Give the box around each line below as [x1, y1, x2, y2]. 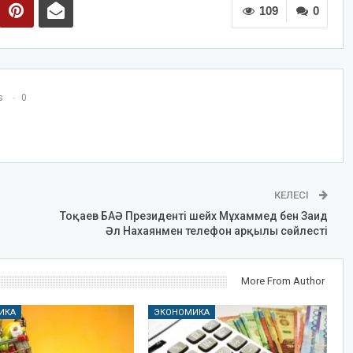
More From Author [240, 275, 325, 288]
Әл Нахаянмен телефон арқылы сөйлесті [105, 225, 328, 238]
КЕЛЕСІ [273, 189, 311, 202]
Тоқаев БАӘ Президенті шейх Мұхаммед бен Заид [59, 210, 328, 223]
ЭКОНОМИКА [153, 307, 210, 318]
